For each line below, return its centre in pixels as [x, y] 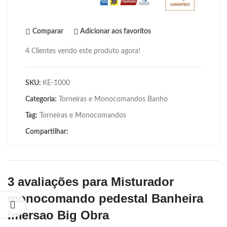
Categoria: [41, 99]
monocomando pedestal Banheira [105, 198]
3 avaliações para [59, 181]
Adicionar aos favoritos [116, 32]
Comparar [48, 32]
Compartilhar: [47, 131]
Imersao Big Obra [58, 215]
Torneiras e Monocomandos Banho [113, 99]
